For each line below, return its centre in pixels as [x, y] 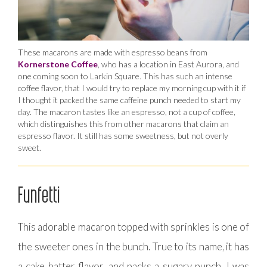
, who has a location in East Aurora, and [168, 64]
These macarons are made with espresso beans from [113, 52]
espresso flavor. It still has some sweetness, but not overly [123, 135]
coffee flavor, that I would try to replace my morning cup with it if [132, 88]
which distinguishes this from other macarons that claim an [123, 123]
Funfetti [39, 194]
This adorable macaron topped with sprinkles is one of [133, 226]
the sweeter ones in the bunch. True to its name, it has [133, 246]
